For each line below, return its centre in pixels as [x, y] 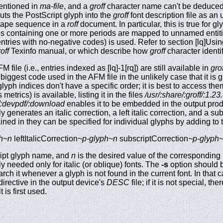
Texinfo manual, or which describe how [79, 51]
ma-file [52, 6]
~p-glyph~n [98, 139]
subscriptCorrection [153, 139]
